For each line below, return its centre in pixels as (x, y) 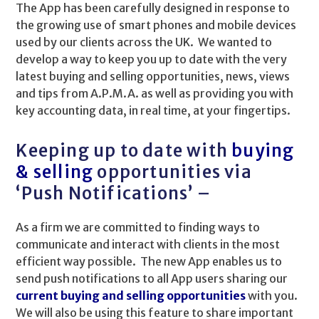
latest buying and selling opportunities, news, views (153, 76)
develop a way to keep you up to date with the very (152, 59)
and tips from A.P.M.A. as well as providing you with (155, 93)
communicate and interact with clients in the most (148, 244)
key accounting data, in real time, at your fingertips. (153, 110)
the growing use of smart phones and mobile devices (156, 25)
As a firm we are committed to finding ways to (138, 227)
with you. (273, 296)
